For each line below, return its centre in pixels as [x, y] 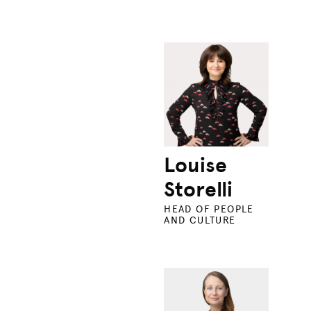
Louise [196, 166]
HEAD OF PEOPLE [209, 210]
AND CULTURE [200, 221]
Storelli [199, 190]
